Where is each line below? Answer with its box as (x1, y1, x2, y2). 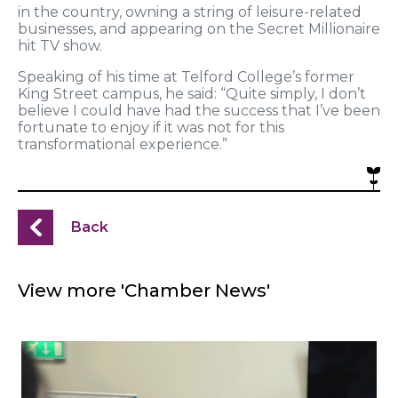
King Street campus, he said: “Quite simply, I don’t (18, 85, 366, 103)
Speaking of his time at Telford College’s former (18, 68, 354, 86)
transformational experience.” (18, 136, 227, 154)
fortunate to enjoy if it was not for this (18, 119, 284, 137)
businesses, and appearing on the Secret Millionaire (18, 20, 380, 38)
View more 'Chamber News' (18, 280, 270, 302)
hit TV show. (18, 37, 102, 55)
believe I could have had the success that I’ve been (18, 102, 380, 120)
